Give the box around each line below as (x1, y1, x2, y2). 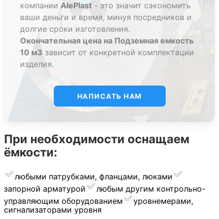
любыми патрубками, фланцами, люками (15, 171, 173, 181)
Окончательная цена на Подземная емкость (20, 35, 194, 45)
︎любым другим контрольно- (96, 183, 205, 194)
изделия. (20, 59, 54, 69)
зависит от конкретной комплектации (43, 47, 194, 57)
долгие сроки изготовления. (20, 23, 130, 34)
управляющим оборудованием (4, 196, 123, 206)
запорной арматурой (4, 183, 86, 194)
